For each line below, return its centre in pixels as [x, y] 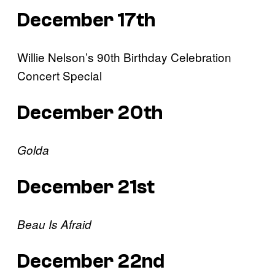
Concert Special [60, 76]
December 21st [86, 187]
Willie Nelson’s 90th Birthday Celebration [124, 57]
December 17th [86, 20]
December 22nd [91, 262]
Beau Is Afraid [54, 224]
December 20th [90, 113]
